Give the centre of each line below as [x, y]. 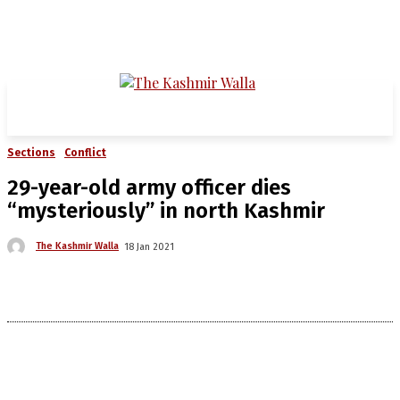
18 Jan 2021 [149, 246]
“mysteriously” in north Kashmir [166, 211]
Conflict [85, 153]
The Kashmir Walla [77, 246]
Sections [31, 153]
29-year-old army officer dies [149, 187]
